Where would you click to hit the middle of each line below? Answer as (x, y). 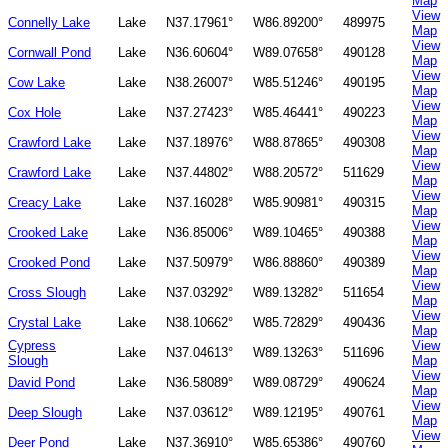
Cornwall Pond (49, 53)
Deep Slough (45, 413)
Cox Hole (34, 113)
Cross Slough (47, 293)
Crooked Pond (49, 263)
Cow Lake (36, 83)
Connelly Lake (49, 23)
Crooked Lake (48, 233)
